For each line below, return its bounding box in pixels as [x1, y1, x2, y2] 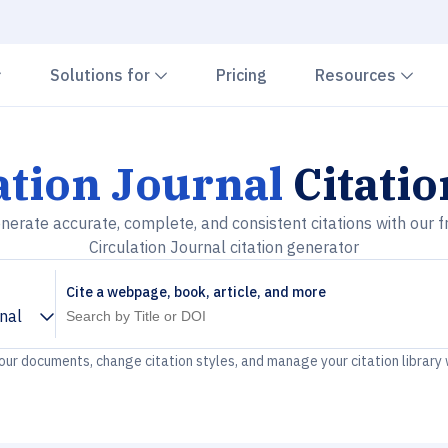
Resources [315, 65, 400, 85]
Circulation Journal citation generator [89, 237, 359, 257]
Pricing [216, 65, 267, 85]
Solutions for [50, 65, 154, 85]
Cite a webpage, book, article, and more [66, 283, 326, 301]
